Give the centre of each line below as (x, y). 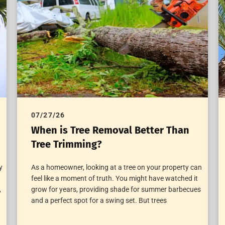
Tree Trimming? (66, 144)
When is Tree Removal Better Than (110, 130)
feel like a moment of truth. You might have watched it (114, 179)
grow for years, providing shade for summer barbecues (116, 190)
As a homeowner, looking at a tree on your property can (116, 167)
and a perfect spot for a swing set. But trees (99, 201)
